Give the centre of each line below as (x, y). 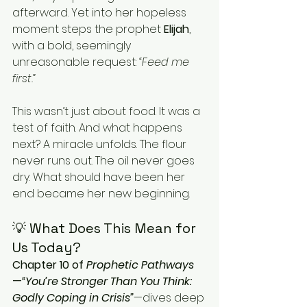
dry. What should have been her (100, 177)
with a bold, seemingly (73, 45)
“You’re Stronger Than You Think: (108, 281)
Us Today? (47, 247)
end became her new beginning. (101, 193)
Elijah (176, 29)
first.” (24, 78)
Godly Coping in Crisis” (73, 297)
